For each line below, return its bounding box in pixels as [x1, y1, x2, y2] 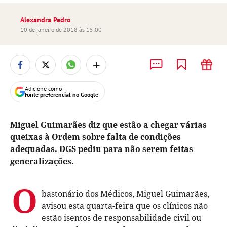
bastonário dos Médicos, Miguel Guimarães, [42, 188, 209, 199]
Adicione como [25, 85, 62, 92]
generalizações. [10, 156, 74, 167]
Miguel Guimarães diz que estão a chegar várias [10, 119, 207, 130]
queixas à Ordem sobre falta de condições [10, 131, 181, 142]
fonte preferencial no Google [25, 91, 98, 98]
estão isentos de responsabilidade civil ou [42, 212, 201, 223]
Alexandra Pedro [20, 15, 71, 24]
